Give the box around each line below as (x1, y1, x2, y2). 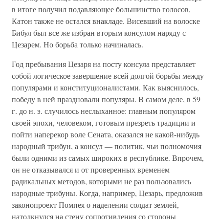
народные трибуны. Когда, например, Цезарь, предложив (12, 188, 203, 198)
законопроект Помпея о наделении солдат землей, (12, 199, 179, 210)
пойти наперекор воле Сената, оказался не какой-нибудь (12, 129, 199, 139)
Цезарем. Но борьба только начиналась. (12, 39, 143, 49)
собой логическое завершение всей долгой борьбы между (12, 70, 204, 81)
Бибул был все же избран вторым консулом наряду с (12, 27, 186, 38)
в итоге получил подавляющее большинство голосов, (12, 4, 191, 14)
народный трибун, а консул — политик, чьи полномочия (12, 141, 201, 151)
